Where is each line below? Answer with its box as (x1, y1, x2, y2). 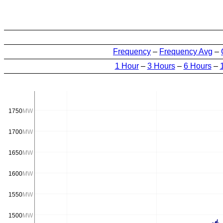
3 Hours (147, 62, 175, 70)
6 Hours (183, 62, 212, 70)
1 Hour (114, 62, 139, 70)
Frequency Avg (159, 47, 213, 56)
